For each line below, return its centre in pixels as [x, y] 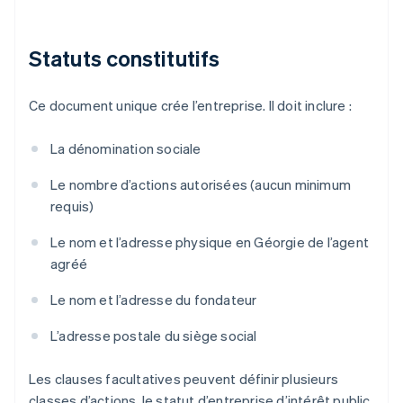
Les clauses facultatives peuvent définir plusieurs [184, 379]
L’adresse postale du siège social [154, 336]
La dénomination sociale [126, 149]
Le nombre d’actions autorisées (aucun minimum [201, 185]
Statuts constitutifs [124, 58]
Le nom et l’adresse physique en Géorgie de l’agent [210, 242]
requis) [72, 206]
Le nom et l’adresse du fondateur [154, 300]
